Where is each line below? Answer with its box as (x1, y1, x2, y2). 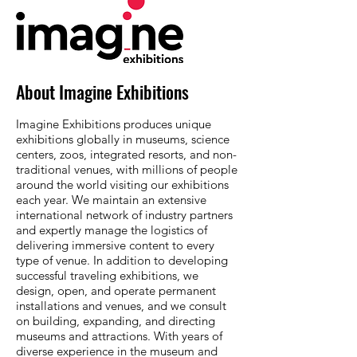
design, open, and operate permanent (16, 283, 216, 298)
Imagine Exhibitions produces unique (16, 116, 211, 131)
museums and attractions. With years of (16, 328, 222, 343)
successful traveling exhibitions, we (16, 268, 198, 283)
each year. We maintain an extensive (16, 192, 206, 207)
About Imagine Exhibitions (16, 79, 189, 104)
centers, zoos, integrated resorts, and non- (16, 147, 237, 162)
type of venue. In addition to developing (16, 253, 228, 268)
